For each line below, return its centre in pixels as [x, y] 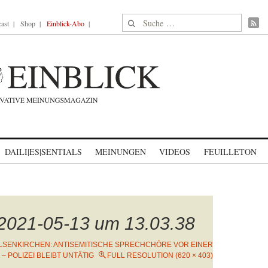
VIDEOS [175, 152]
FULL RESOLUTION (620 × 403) [160, 255]
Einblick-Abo [66, 23]
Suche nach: [145, 21]
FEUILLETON [230, 152]
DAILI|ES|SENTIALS [43, 152]
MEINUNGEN [121, 152]
